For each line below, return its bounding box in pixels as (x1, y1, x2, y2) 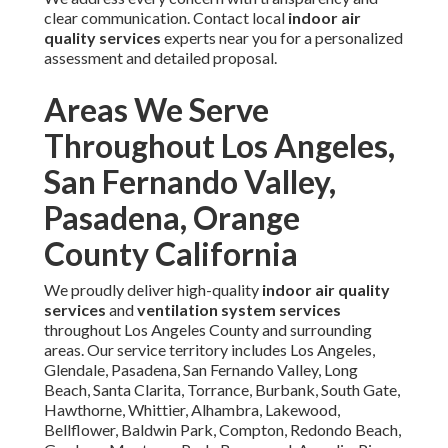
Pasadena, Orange (44, 198, 300, 238)
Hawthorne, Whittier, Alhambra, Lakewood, (44, 400, 340, 420)
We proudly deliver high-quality (44, 280, 262, 300)
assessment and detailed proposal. (44, 48, 277, 68)
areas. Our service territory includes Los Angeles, (44, 340, 375, 360)
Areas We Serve (44, 90, 269, 130)
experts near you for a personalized (161, 28, 403, 48)
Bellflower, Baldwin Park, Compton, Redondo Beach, (44, 420, 401, 440)
